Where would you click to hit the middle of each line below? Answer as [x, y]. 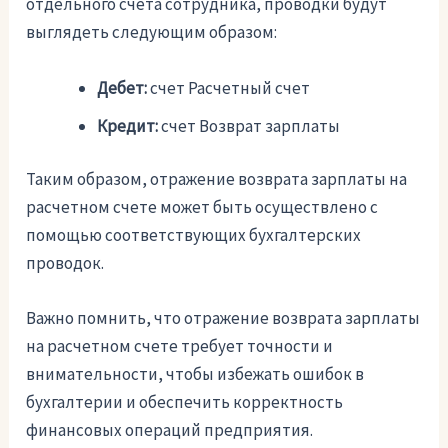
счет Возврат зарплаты [251, 125]
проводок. [65, 263]
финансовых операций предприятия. [170, 430]
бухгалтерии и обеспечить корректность [185, 402]
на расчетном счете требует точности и [180, 346]
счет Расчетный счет [230, 87]
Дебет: [124, 87]
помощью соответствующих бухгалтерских [194, 235]
